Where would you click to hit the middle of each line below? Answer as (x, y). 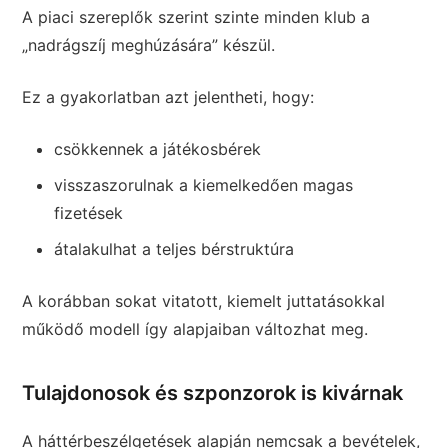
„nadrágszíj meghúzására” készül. (149, 45)
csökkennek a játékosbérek (158, 149)
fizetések (89, 213)
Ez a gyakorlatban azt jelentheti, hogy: (168, 97)
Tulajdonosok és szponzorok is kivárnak (213, 393)
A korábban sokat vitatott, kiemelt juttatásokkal (204, 301)
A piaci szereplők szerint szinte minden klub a (196, 17)
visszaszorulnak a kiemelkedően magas (204, 185)
